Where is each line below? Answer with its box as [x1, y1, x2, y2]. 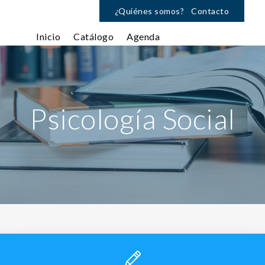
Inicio [36, 31, 60, 42]
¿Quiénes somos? [114, 6, 184, 16]
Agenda [127, 31, 160, 42]
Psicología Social [30, 102, 235, 135]
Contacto [191, 6, 229, 16]
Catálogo [73, 31, 114, 42]
